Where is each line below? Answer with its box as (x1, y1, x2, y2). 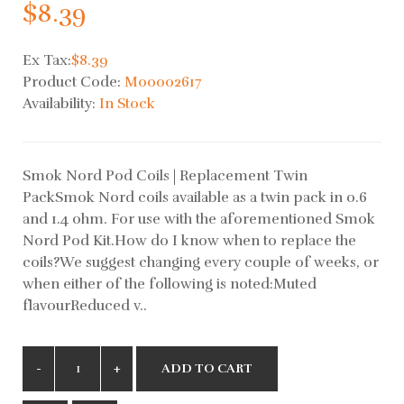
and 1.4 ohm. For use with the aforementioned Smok (23, 209, 375, 228)
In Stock (99, 94, 155, 113)
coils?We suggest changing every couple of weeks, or (23, 252, 379, 271)
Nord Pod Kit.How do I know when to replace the (23, 231, 356, 250)
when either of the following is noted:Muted (23, 274, 317, 293)
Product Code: (23, 72, 124, 91)
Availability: (23, 94, 99, 113)
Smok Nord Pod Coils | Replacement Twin (23, 166, 308, 185)
